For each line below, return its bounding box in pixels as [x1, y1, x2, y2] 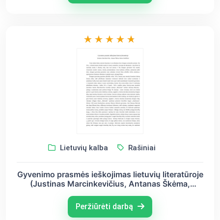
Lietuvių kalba [57, 143, 108, 153]
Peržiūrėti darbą [76, 202, 135, 212]
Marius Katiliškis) [78, 188, 142, 198]
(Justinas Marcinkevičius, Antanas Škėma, [30, 179, 190, 189]
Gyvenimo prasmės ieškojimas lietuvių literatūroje [17, 169, 203, 180]
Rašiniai [126, 143, 156, 153]
